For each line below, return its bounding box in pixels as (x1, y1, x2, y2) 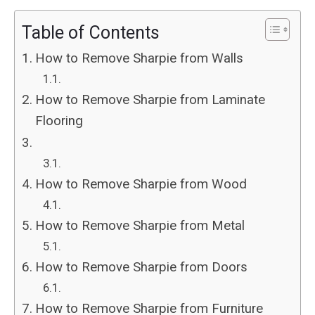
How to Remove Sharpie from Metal (34, 218, 245, 234)
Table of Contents (22, 22, 160, 43)
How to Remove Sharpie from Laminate (34, 92, 265, 108)
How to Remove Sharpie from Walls (34, 51, 243, 67)
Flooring (34, 113, 83, 129)
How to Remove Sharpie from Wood (34, 176, 247, 193)
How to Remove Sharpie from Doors (34, 259, 247, 276)
